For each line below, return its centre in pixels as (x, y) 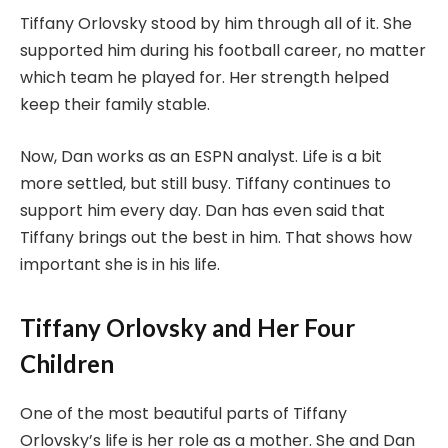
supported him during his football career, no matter (223, 51)
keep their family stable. (115, 105)
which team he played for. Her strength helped (204, 78)
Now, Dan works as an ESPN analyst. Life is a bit (201, 157)
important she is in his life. (120, 265)
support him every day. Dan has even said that (202, 211)
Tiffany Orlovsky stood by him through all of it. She (216, 24)
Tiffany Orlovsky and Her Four (187, 328)
